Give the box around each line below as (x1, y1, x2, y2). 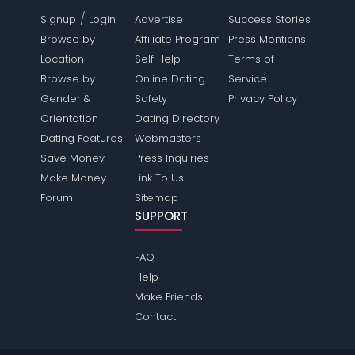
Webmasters (134, 131, 201, 146)
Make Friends (134, 289, 203, 304)
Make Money (40, 170, 107, 185)
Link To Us (134, 170, 184, 185)
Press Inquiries (134, 151, 209, 166)
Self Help (134, 52, 181, 67)
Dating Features (40, 131, 124, 146)
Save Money (40, 151, 105, 166)
